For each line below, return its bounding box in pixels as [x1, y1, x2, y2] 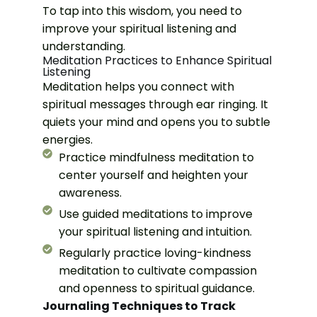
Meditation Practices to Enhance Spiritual [42, 52, 272, 69]
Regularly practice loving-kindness [58, 245, 251, 262]
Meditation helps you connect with [42, 79, 234, 96]
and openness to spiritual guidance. [58, 280, 255, 297]
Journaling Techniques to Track [42, 298, 236, 315]
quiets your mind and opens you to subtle [42, 114, 270, 131]
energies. [42, 132, 93, 149]
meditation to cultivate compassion [58, 263, 257, 279]
